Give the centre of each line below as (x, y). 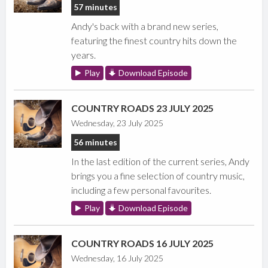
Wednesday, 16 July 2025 (118, 258)
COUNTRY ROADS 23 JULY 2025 (143, 108)
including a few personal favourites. (141, 190)
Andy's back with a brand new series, (145, 26)
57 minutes (96, 7)
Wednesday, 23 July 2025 (118, 123)
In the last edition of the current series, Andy (161, 162)
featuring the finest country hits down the (154, 41)
